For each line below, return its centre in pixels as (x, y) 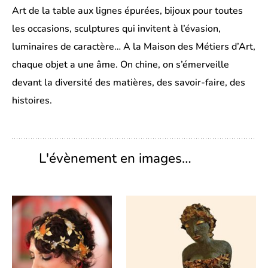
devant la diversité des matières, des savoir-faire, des (129, 83)
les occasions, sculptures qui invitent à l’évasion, (116, 29)
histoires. (32, 100)
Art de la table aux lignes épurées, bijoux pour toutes (127, 11)
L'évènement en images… (115, 158)
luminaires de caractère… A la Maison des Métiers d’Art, (134, 47)
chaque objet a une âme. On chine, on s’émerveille (121, 65)
